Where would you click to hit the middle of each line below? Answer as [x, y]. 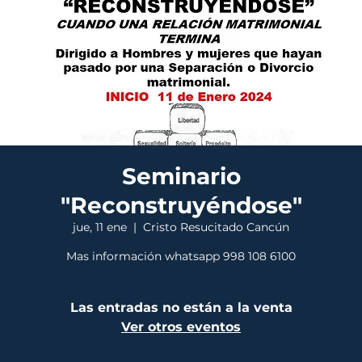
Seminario [181, 176]
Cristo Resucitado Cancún [216, 227]
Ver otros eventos [181, 327]
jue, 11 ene [100, 227]
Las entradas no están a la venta [181, 307]
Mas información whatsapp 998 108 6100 [181, 256]
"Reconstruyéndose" [181, 205]
